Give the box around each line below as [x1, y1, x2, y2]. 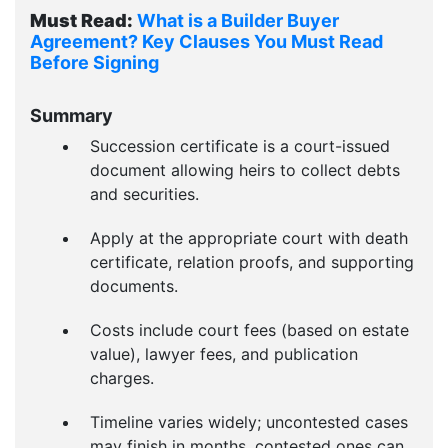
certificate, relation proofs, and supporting [90, 252, 414, 272]
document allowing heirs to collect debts [90, 160, 400, 180]
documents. [90, 276, 178, 296]
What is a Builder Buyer [137, 10, 339, 31]
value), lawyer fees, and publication [90, 344, 358, 364]
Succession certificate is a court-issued [90, 136, 390, 156]
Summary [30, 105, 113, 126]
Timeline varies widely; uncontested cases [90, 412, 408, 432]
